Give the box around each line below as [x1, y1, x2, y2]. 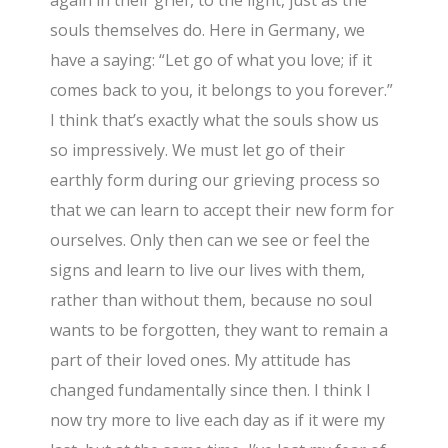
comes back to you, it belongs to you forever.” [50, 79, 394, 102]
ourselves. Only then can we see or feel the [50, 229, 371, 252]
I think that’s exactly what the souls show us [50, 109, 380, 132]
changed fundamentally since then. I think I [50, 379, 372, 402]
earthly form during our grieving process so [50, 169, 381, 192]
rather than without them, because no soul [50, 289, 373, 312]
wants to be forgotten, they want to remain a [50, 319, 389, 342]
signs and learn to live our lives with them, [50, 259, 366, 282]
